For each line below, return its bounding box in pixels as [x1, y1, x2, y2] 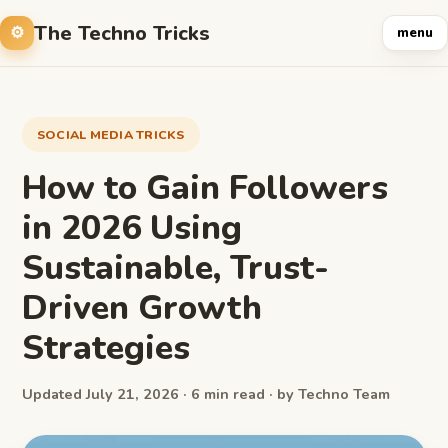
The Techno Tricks [34, 19, 210, 47]
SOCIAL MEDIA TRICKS [37, 126, 185, 143]
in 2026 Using [22, 205, 242, 251]
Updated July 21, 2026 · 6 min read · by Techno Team [22, 384, 390, 404]
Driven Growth [22, 285, 262, 331]
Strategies [22, 325, 190, 371]
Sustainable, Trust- [22, 245, 329, 291]
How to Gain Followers [22, 165, 388, 211]
